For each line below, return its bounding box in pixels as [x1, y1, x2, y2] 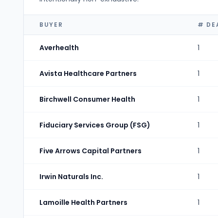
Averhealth [39, 43, 79, 53]
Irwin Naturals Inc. [39, 172, 103, 182]
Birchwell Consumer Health [39, 94, 135, 104]
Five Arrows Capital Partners [39, 146, 142, 156]
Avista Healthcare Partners [39, 69, 137, 78]
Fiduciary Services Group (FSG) [39, 120, 150, 130]
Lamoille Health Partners [39, 198, 127, 207]
